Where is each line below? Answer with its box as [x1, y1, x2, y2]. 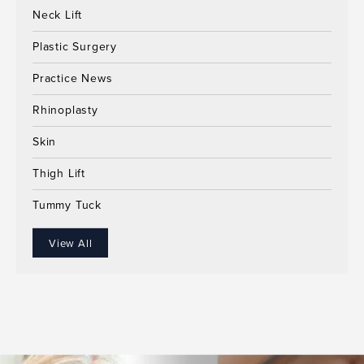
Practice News [32, 69, 113, 87]
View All [49, 235, 93, 251]
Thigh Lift [32, 164, 85, 182]
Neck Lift [32, 6, 83, 24]
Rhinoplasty [32, 101, 98, 119]
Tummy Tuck [32, 196, 102, 214]
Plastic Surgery [32, 37, 117, 55]
